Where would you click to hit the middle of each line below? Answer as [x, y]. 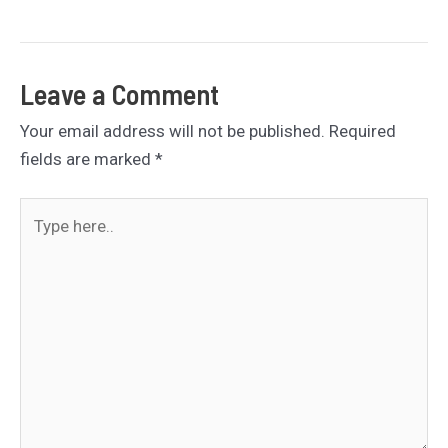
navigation [58, 13]
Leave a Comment [119, 93]
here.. [39, 239]
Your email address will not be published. [172, 130]
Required [362, 130]
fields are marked [87, 158]
